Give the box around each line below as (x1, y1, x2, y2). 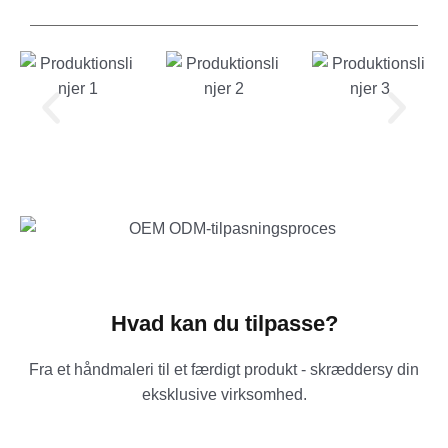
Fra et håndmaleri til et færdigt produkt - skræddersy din (29, 360, 419, 378)
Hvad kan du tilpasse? (110, 310, 338, 336)
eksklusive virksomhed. (141, 385, 307, 403)
